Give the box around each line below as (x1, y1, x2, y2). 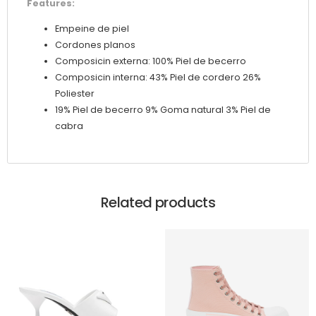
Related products (100, 192, 216, 212)
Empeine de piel (55, 23, 129, 35)
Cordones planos (55, 39, 135, 51)
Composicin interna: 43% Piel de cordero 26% (55, 71, 261, 84)
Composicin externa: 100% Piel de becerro (55, 55, 246, 68)
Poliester (55, 87, 95, 100)
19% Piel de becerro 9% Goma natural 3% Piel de (55, 104, 271, 116)
